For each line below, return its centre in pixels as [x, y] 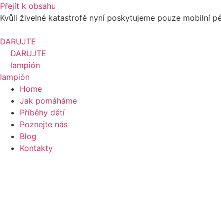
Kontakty [36, 148]
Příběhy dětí [42, 112]
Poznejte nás [44, 124]
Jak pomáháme [48, 101]
